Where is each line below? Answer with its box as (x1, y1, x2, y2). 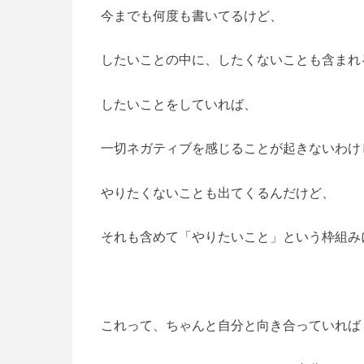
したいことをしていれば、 (101, 96, 257, 111)
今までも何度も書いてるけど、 (101, 8, 283, 24)
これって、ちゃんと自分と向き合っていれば (101, 317, 361, 332)
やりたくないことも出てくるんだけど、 (101, 184, 335, 200)
